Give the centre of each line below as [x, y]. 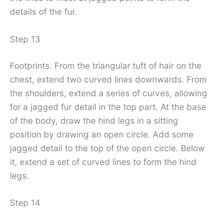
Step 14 [25, 203]
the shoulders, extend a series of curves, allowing [109, 93]
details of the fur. [43, 11]
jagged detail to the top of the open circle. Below [107, 148]
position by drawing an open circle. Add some [102, 134]
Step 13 [25, 39]
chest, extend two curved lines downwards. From [108, 79]
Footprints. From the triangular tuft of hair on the [106, 65]
